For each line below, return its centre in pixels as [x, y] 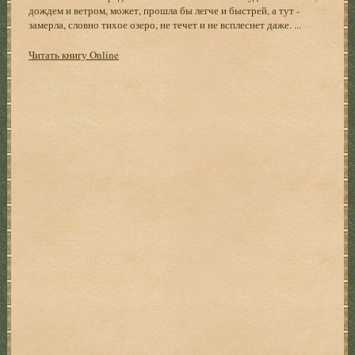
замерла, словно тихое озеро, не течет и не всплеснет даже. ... [165, 24]
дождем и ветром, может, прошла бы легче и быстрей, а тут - [164, 10]
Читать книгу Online [74, 54]
